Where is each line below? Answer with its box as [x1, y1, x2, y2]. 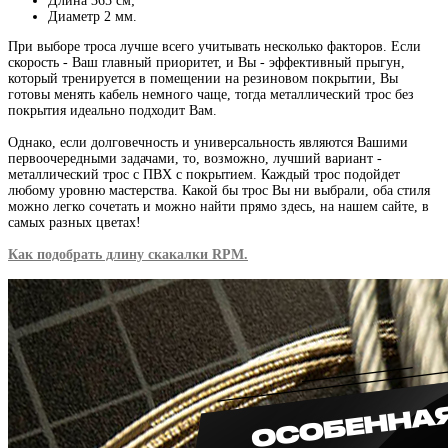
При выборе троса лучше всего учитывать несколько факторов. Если [8, 38, 421, 54]
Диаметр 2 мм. [48, 8, 137, 24]
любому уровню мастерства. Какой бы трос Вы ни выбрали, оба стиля [8, 182, 430, 198]
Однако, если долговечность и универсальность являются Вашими [8, 134, 408, 150]
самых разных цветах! [8, 214, 141, 230]
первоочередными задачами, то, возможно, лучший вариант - [8, 150, 382, 166]
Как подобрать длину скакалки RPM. [8, 246, 248, 262]
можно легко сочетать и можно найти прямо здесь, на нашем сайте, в [8, 198, 429, 214]
